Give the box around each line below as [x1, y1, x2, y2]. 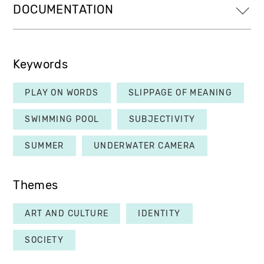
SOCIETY [25, 235, 64, 245]
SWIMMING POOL [25, 114, 100, 124]
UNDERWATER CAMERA [93, 140, 196, 151]
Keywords [13, 57, 68, 71]
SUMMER [25, 140, 64, 151]
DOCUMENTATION [13, 2, 114, 16]
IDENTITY [138, 208, 181, 219]
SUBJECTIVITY [128, 114, 196, 124]
